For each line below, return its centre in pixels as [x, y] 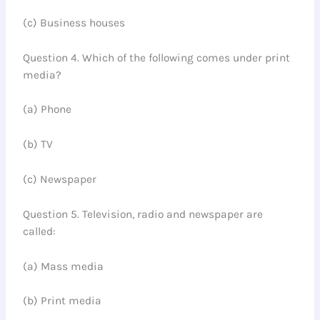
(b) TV [38, 145]
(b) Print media [62, 301]
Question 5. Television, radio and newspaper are [143, 214]
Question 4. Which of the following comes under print [157, 57]
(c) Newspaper [60, 179]
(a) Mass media [64, 266]
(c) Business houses [74, 22]
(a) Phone [47, 110]
